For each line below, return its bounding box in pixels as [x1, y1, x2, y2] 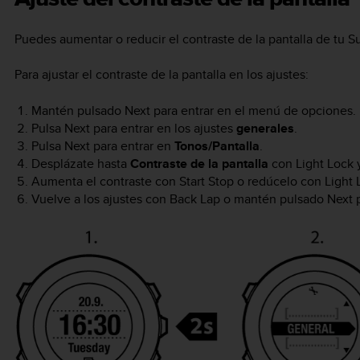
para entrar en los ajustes [89, 118, 236, 137]
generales [235, 118, 294, 137]
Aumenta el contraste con [31, 171, 179, 190]
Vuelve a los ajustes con [31, 189, 170, 208]
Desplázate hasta [31, 153, 130, 173]
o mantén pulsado [219, 189, 327, 208]
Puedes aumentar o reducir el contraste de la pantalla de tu [14, 29, 348, 48]
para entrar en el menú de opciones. [149, 100, 356, 120]
